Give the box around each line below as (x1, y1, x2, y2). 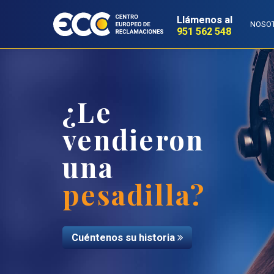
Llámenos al (177, 14, 232, 26)
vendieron (62, 120, 204, 157)
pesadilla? (62, 176, 206, 212)
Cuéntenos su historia (72, 232, 177, 243)
